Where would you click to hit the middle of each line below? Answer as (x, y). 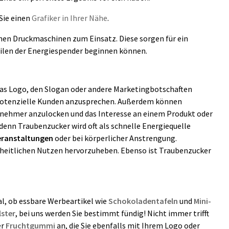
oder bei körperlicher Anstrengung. (115, 138)
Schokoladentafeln (143, 201)
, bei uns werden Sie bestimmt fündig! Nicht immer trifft (112, 213)
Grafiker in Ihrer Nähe (70, 18)
